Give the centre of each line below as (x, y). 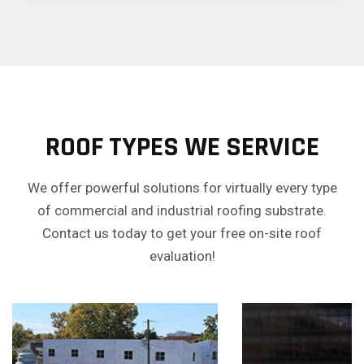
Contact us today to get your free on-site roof (182, 233)
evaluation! (182, 256)
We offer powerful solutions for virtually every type (182, 187)
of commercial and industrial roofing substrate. (182, 210)
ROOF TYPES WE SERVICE (182, 147)
